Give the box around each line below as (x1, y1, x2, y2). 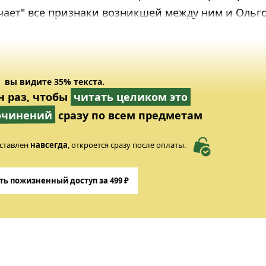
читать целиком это (74, 90, 188, 104)
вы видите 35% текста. (4, 76, 104, 87)
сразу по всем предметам (55, 108, 202, 122)
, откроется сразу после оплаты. (67, 140, 186, 150)
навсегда (30, 140, 68, 150)
